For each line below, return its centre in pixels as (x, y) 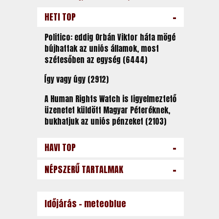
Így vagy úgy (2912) (76, 79)
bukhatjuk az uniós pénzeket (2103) (105, 121)
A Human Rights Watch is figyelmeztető (110, 99)
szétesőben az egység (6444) (96, 60)
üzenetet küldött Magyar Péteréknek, (107, 110)
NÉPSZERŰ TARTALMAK (84, 169)
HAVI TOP (60, 147)
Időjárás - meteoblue (85, 204)
